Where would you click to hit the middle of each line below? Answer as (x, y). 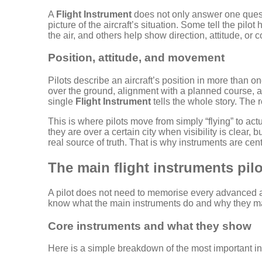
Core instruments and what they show (150, 226)
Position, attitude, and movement (136, 58)
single (62, 102)
